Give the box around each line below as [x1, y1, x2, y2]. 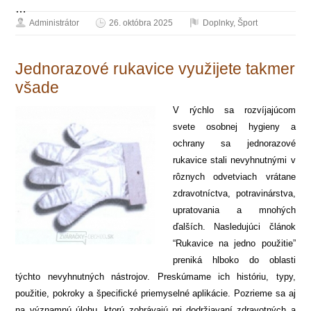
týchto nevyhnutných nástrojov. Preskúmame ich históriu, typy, [15, 271, 296, 282]
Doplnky [203, 17, 234, 28]
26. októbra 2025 [109, 17, 174, 28]
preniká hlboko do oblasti [173, 254, 296, 265]
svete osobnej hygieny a [173, 121, 296, 132]
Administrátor [29, 17, 80, 28]
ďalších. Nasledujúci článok [173, 221, 296, 232]
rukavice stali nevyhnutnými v [173, 154, 296, 165]
